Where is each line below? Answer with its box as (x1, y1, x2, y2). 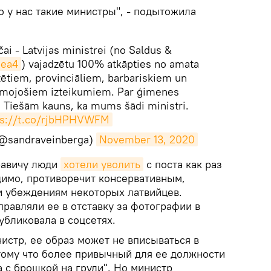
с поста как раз (143, 157, 222, 171)
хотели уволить (64, 157, 140, 171)
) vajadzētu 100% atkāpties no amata (21, 57, 199, 71)
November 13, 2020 (99, 132, 195, 146)
